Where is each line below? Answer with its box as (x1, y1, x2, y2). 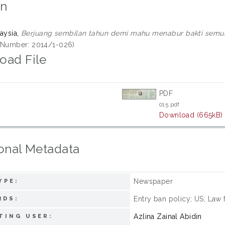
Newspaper (134, 177, 173, 185)
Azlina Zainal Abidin (134, 212, 202, 220)
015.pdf (159, 101, 180, 108)
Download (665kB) (159, 111, 223, 119)
